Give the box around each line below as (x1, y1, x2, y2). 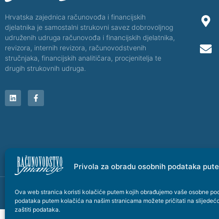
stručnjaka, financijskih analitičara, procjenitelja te (5, 54, 161, 63)
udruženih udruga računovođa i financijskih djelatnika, (5, 33, 175, 42)
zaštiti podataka (15, 205, 59, 213)
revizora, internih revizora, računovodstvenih (5, 44, 146, 52)
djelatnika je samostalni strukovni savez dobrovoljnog (5, 23, 173, 32)
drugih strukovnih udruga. (5, 64, 86, 73)
